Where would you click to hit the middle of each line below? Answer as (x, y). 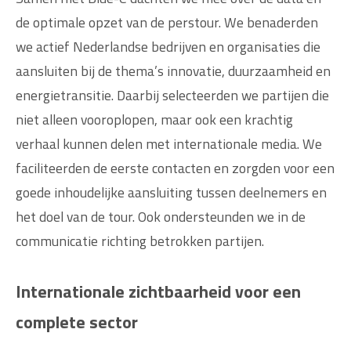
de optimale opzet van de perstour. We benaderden (167, 22)
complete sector (77, 322)
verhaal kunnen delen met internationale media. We (169, 143)
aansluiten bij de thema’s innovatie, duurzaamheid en (173, 71)
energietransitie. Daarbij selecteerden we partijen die (172, 95)
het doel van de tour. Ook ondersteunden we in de (161, 216)
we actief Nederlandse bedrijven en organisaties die (168, 46)
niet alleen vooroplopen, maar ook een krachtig (154, 119)
